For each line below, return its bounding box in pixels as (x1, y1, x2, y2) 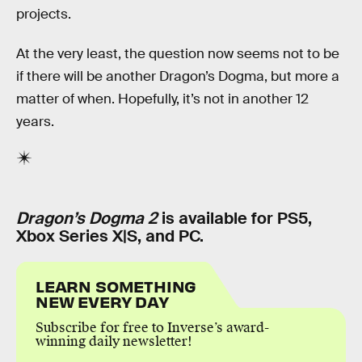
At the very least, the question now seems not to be (16, 45, 339, 63)
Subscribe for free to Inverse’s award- (36, 319, 269, 337)
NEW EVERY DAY (36, 291, 169, 312)
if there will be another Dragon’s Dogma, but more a (16, 68, 339, 86)
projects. (16, 5, 71, 23)
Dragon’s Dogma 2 (16, 207, 158, 229)
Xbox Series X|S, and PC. (16, 225, 204, 246)
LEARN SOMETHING (36, 276, 197, 297)
